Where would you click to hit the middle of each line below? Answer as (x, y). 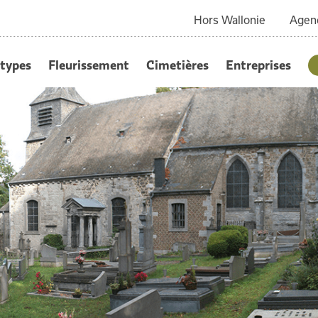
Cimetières (177, 65)
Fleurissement (88, 65)
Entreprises (258, 65)
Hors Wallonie (229, 20)
